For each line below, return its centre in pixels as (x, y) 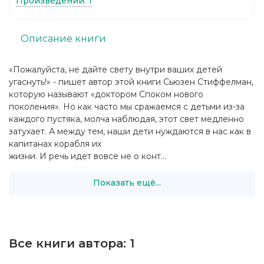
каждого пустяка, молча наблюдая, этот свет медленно (126, 119)
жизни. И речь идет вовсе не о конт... (88, 156)
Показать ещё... (127, 183)
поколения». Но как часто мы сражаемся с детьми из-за (127, 106)
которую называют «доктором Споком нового (106, 94)
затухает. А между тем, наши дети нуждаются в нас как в (130, 131)
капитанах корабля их (55, 143)
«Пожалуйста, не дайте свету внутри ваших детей (115, 69)
